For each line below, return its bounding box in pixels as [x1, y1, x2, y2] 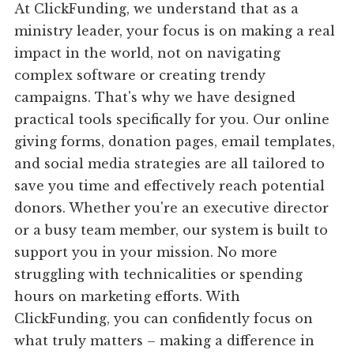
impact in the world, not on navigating [14, 45, 281, 62]
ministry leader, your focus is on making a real [14, 23, 336, 40]
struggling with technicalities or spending [14, 266, 303, 283]
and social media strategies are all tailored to [14, 156, 326, 172]
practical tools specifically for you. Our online [14, 111, 330, 128]
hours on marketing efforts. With [14, 288, 241, 305]
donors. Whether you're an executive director [14, 200, 330, 217]
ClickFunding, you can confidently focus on [14, 311, 314, 327]
